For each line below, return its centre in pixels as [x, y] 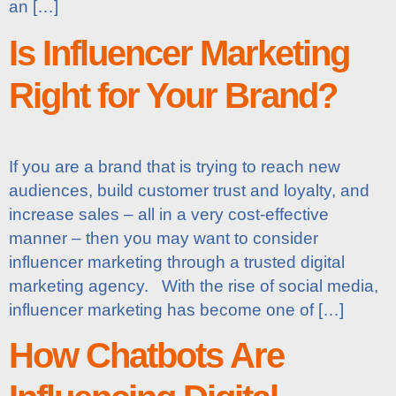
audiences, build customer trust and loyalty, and [189, 190]
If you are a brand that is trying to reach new [175, 166]
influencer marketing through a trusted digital [177, 262]
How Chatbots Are [146, 355]
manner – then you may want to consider [164, 238]
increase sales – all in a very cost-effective [169, 214]
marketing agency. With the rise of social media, [194, 286]
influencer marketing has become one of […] [176, 309]
